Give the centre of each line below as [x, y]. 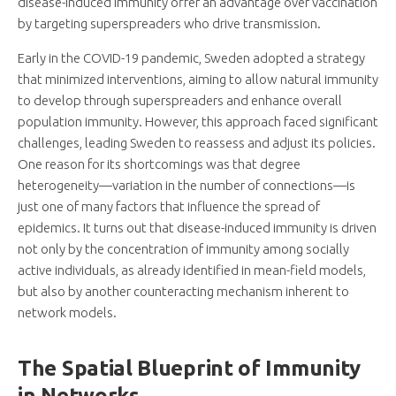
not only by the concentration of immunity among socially [183, 249]
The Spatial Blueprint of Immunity [190, 369]
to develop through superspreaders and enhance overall [180, 101]
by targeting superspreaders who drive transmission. [169, 24]
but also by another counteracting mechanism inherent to [183, 292]
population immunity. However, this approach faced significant [198, 122]
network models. [67, 313]
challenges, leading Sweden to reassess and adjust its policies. [197, 143]
